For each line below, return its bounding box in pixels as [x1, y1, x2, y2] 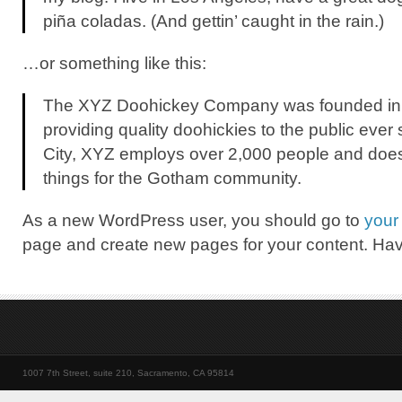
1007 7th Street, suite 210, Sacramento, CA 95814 [22, 368, 234, 378]
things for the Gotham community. [43, 168, 301, 188]
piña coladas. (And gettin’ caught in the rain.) [43, 11, 384, 31]
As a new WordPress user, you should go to [22, 210, 364, 230]
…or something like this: [22, 53, 206, 73]
